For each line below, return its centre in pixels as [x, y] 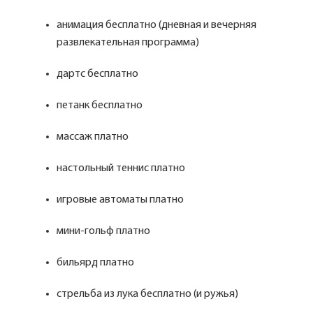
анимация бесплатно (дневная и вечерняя [156, 25]
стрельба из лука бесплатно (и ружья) [147, 294]
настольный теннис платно [121, 168]
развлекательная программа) [128, 43]
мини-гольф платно [103, 231]
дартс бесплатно [97, 74]
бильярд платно [95, 263]
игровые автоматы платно [120, 200]
